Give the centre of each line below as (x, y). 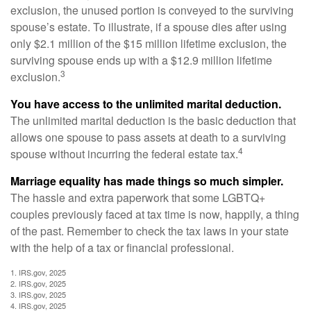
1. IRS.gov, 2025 (38, 272)
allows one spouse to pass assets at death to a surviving (148, 137)
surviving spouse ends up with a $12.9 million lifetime (141, 60)
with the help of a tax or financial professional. (122, 248)
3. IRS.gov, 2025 (38, 295)
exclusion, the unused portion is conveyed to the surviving (152, 10)
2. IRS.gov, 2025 (38, 284)
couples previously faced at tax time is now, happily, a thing (155, 215)
